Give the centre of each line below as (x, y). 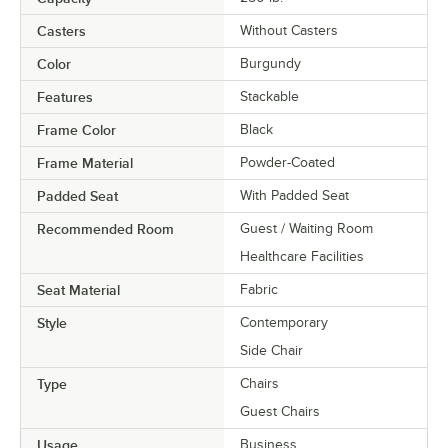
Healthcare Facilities (302, 256)
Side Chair (271, 350)
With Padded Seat (294, 195)
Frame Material (85, 162)
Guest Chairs (280, 411)
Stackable (269, 96)
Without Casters (289, 30)
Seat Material (78, 289)
